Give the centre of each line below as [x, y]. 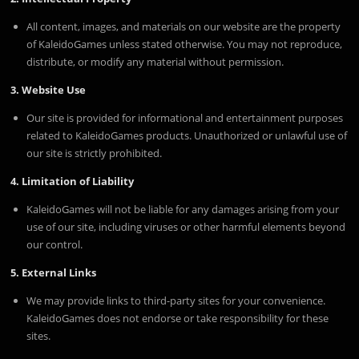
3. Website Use [48, 89]
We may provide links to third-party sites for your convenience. [176, 301]
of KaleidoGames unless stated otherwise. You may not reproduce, [185, 44]
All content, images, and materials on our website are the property [184, 26]
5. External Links [54, 273]
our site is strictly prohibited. [95, 153]
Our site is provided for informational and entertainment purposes [185, 117]
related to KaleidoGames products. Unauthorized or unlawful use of [187, 135]
